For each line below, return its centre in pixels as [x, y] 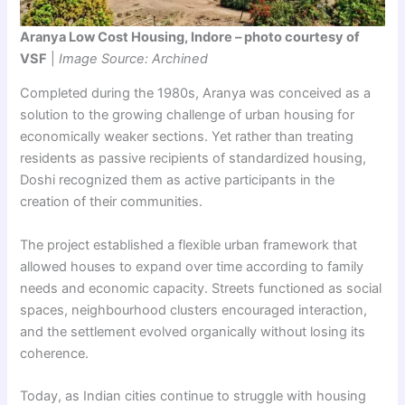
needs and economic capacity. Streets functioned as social [201, 288]
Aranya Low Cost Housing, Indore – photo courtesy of [190, 37]
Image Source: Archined [134, 58]
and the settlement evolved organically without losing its [193, 331]
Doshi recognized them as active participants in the [178, 180]
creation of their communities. [112, 202]
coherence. [55, 353]
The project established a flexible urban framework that [189, 245]
